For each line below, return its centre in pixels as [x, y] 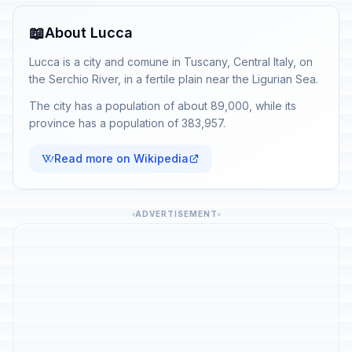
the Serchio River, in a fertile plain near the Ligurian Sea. [174, 79]
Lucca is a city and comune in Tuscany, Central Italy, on [171, 62]
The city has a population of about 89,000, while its [163, 106]
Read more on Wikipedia [121, 158]
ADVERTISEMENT [176, 214]
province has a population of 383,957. [127, 123]
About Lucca [89, 33]
